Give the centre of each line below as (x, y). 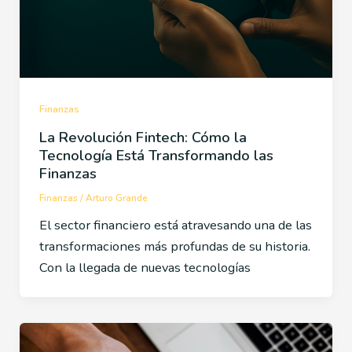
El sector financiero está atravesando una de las (175, 225)
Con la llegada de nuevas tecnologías (145, 267)
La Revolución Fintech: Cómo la (143, 137)
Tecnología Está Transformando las (156, 155)
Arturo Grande (116, 198)
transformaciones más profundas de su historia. (174, 246)
